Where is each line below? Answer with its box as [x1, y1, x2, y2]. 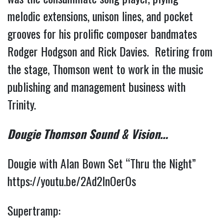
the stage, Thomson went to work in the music [7, 59, 203, 78]
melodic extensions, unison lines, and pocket [7, 6, 193, 25]
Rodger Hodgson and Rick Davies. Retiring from [7, 42, 213, 60]
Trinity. [7, 95, 39, 113]
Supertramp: [7, 201, 60, 219]
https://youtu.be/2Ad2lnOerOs [7, 171, 136, 190]
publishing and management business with [7, 77, 186, 95]
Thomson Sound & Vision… [43, 124, 168, 142]
